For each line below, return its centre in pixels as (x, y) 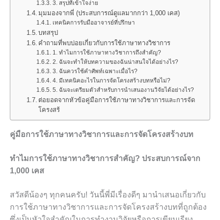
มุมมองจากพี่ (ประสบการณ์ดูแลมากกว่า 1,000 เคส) (109, 13)
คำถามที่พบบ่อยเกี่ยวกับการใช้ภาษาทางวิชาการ (105, 43)
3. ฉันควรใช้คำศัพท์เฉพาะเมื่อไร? (95, 71)
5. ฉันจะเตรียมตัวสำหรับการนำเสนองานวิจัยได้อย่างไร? (123, 90)
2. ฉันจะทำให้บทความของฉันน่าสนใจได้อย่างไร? (115, 62)
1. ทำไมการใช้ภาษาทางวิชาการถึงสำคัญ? (107, 52)
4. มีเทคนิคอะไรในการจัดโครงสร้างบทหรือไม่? (111, 80)
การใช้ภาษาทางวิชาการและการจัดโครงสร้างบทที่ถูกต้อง (108, 207)
